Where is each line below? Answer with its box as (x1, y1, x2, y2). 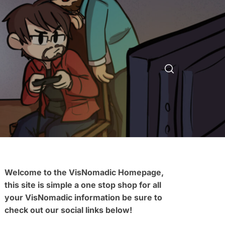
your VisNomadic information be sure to (5, 192, 163, 202)
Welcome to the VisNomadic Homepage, (5, 167, 164, 177)
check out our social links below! (5, 205, 133, 215)
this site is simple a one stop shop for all (5, 180, 162, 190)
